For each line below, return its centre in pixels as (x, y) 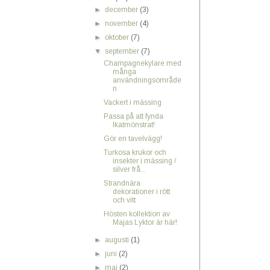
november (123, 24)
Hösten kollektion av (137, 214)
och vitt (124, 200)
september (123, 51)
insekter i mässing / (144, 161)
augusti (118, 240)
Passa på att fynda (133, 116)
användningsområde (147, 80)
